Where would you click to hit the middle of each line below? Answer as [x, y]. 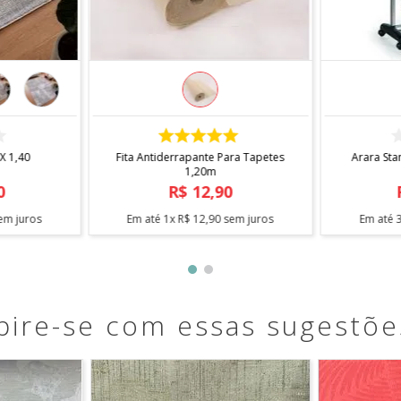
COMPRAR [200, 132]
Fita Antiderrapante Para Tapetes [200, 157]
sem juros [247, 218]
